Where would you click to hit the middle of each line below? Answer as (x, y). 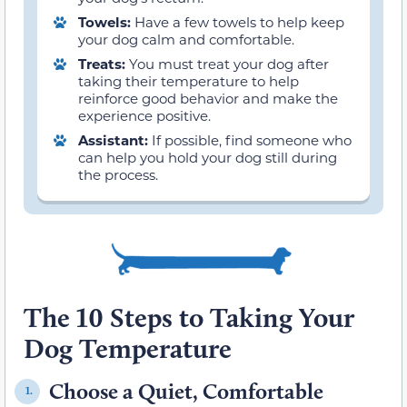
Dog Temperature (128, 348)
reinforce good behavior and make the (208, 98)
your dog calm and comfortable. (186, 39)
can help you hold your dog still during (208, 157)
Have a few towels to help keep (239, 21)
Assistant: (115, 139)
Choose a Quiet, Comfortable (186, 391)
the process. (118, 174)
